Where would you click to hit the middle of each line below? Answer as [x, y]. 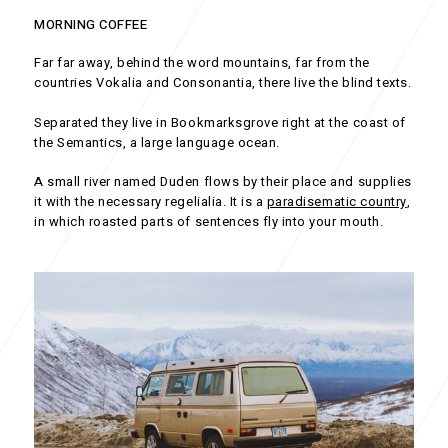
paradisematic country [336, 202]
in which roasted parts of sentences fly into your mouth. [209, 222]
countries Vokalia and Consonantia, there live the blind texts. [223, 83]
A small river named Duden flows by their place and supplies [223, 182]
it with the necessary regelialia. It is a [150, 202]
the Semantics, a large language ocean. [157, 142]
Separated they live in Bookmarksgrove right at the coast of [220, 122]
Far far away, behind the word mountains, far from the [202, 63]
